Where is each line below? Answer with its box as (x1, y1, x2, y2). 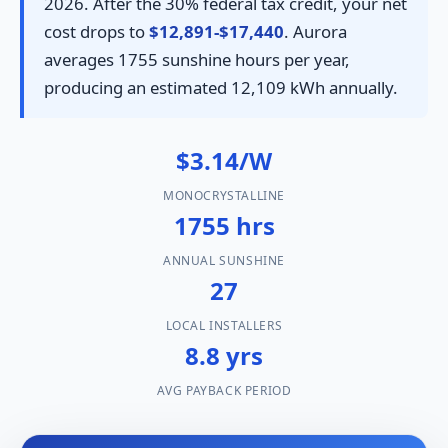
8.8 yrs (185, 339, 263, 373)
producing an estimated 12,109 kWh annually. (44, 76, 398, 100)
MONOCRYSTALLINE (163, 187, 285, 205)
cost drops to (44, 20, 149, 44)
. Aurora (284, 20, 347, 44)
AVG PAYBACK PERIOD (156, 382, 292, 400)
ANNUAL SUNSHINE (163, 252, 285, 270)
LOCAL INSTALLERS (165, 317, 283, 335)
